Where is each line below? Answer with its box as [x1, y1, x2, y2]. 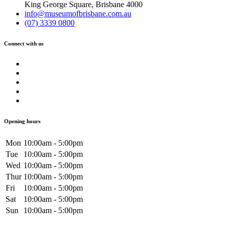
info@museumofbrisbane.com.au [25, 9, 131, 18]
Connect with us [4, 40, 43, 47]
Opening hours [4, 118, 40, 124]
